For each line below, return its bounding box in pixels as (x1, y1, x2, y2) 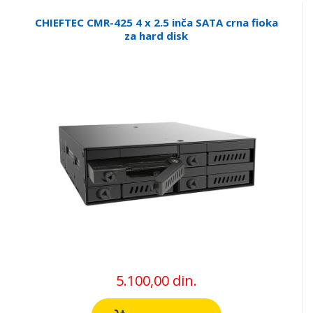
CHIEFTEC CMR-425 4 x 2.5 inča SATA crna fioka (34, 15, 278, 30)
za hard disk (124, 29, 188, 43)
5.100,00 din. (115, 271, 197, 291)
